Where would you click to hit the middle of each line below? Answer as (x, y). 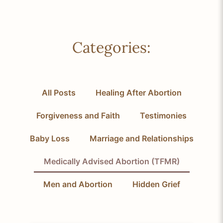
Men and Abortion (78, 184)
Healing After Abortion (138, 93)
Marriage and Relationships (141, 139)
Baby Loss (50, 139)
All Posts (58, 93)
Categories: (111, 48)
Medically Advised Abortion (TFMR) (111, 162)
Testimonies (163, 116)
